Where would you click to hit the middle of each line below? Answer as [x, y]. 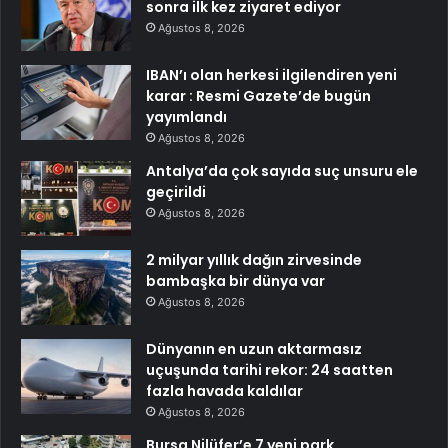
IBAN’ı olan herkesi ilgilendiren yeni [271, 74]
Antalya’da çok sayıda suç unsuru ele [282, 170]
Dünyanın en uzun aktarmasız [254, 348]
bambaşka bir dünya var [235, 280]
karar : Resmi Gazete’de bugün [258, 95]
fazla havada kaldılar [224, 390]
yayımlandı [186, 116]
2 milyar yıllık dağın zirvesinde [254, 259]
